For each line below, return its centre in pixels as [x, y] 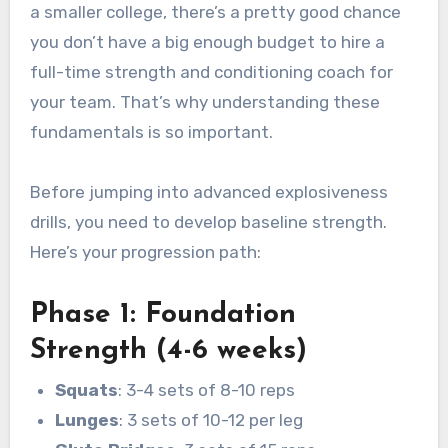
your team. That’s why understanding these [204, 101]
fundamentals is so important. [151, 131]
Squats [87, 390]
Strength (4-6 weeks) [168, 350]
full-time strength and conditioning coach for [211, 71]
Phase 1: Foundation [162, 314]
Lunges [87, 420]
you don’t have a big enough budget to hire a [207, 41]
